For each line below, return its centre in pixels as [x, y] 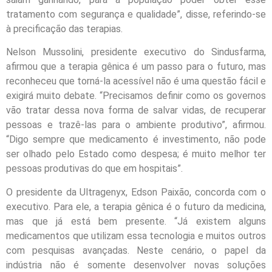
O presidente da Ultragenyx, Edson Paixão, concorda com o [136, 192]
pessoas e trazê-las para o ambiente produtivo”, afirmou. [136, 125]
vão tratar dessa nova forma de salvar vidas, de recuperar [136, 110]
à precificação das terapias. [64, 29]
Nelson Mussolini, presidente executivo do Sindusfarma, [136, 52]
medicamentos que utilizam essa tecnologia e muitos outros [136, 236]
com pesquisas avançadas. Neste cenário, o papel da [136, 250]
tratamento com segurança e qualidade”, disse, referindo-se [136, 14]
